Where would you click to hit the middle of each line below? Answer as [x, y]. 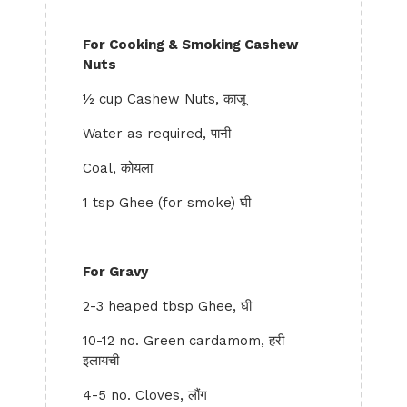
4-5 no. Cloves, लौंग [145, 395]
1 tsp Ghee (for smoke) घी [167, 203]
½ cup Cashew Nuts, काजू [164, 99]
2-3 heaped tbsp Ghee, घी [167, 306]
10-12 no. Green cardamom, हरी [184, 341]
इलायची [101, 361]
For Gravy [115, 272]
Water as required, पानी [157, 134]
